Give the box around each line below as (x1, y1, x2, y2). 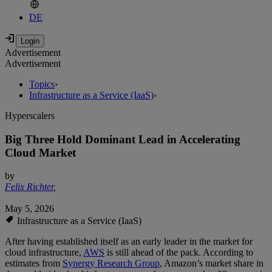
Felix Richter (5, 182, 53, 192)
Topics (29, 79, 55, 90)
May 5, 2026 (5, 203, 54, 214)
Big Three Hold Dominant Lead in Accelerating (5, 132, 240, 146)
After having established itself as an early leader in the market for (5, 236, 253, 247)
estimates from (5, 258, 63, 269)
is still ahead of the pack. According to (104, 247, 253, 258)
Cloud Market (5, 146, 76, 159)
